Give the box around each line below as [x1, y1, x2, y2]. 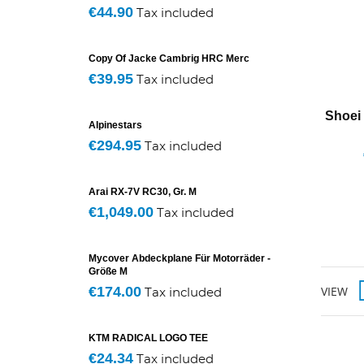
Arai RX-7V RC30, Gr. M [89, 186, 197, 197]
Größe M [89, 266, 128, 277]
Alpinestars [89, 119, 142, 131]
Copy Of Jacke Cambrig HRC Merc [89, 53, 249, 64]
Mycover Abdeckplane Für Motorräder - [89, 253, 271, 264]
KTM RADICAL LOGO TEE [89, 332, 208, 344]
